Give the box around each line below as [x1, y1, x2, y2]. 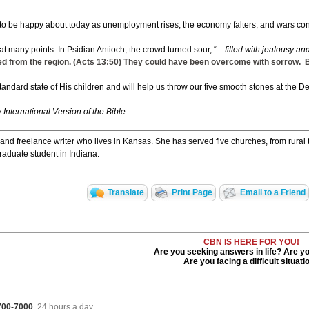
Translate [108, 188, 144, 198]
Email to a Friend [240, 188, 306, 198]
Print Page [172, 188, 212, 198]
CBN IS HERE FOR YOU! [203, 237, 299, 248]
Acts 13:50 [76, 57, 119, 68]
